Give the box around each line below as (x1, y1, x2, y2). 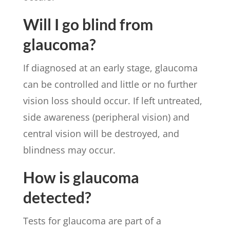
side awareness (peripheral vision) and (23, 110, 189, 123)
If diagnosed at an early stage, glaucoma (23, 61, 198, 74)
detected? (23, 187, 91, 206)
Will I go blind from (23, 14, 153, 33)
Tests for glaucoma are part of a (23, 214, 161, 227)
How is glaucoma (23, 167, 139, 186)
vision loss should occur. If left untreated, (23, 94, 202, 107)
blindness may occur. (23, 143, 116, 156)
